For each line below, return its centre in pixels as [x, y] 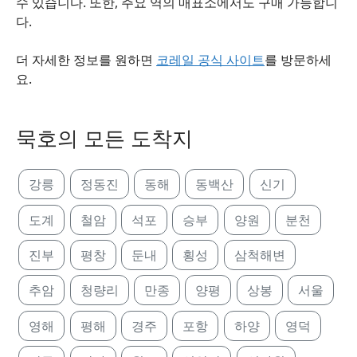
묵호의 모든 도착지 [104, 138]
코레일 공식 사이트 [210, 60]
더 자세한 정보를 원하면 [86, 60]
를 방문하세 [298, 60]
